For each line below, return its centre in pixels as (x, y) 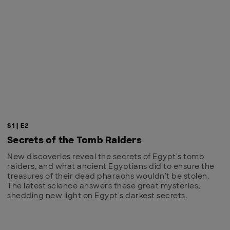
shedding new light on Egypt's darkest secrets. (97, 196)
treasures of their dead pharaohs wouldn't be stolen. (108, 176)
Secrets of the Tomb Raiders (74, 140)
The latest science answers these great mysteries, (104, 186)
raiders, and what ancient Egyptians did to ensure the (111, 167)
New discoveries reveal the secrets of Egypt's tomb (106, 157)
